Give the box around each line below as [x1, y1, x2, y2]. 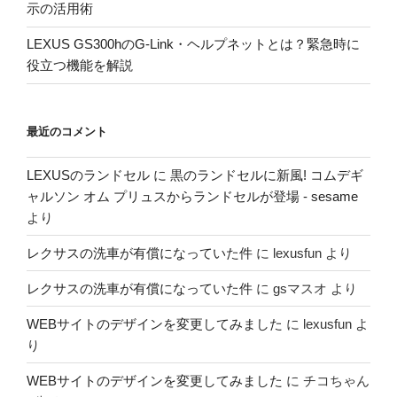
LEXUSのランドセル [27, 167, 150, 183]
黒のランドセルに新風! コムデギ [170, 167, 363, 183]
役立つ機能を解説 [27, 58, 133, 74]
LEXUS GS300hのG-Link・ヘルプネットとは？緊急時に [27, 36, 360, 52]
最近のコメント [27, 124, 107, 138]
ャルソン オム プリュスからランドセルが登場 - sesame [27, 188, 358, 204]
